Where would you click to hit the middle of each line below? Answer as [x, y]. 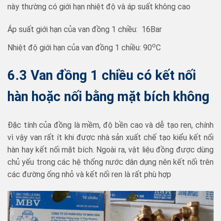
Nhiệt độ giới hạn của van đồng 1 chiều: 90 [80, 48]
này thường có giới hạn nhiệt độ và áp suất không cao [99, 7]
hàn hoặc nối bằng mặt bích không [108, 97]
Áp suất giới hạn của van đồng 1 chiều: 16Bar [85, 29]
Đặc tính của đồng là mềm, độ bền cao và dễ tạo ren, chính [110, 125]
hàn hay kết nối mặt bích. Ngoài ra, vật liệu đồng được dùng [110, 149]
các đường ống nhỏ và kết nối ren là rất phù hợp [89, 174]
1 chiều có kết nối [143, 76]
